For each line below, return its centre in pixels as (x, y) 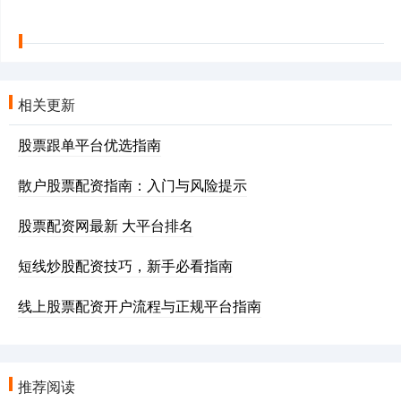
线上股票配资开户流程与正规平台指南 (140, 306)
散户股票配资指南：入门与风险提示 (132, 185)
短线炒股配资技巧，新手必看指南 (125, 266)
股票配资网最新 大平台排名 (106, 226)
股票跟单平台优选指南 (90, 145)
